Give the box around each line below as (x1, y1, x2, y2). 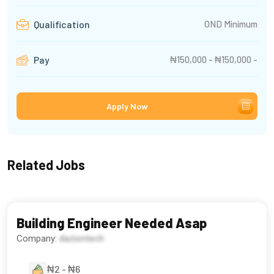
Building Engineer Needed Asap (17, 215, 207, 231)
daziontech (59, 233, 104, 245)
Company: (17, 233, 59, 245)
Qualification (32, 18, 90, 31)
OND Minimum (204, 18, 257, 29)
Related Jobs (7, 157, 85, 173)
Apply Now (106, 101, 148, 112)
